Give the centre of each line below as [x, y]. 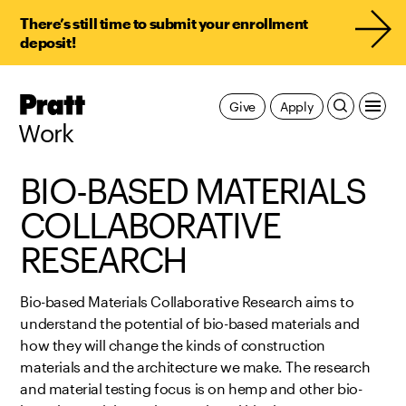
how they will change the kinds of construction [173, 345]
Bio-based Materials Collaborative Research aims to [187, 302]
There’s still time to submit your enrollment [164, 23]
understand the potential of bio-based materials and [190, 324]
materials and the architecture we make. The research [195, 367]
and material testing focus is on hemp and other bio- [191, 389]
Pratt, [103, 102]
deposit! [48, 42]
